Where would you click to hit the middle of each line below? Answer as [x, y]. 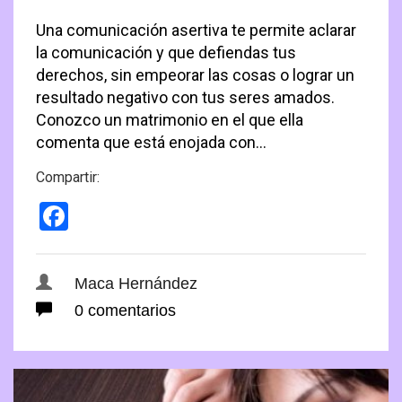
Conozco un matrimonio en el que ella [170, 119]
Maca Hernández [136, 283]
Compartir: [68, 177]
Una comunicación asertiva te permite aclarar [196, 30]
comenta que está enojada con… [151, 142]
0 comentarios [123, 310]
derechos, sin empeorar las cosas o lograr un [195, 74]
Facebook [132, 216]
